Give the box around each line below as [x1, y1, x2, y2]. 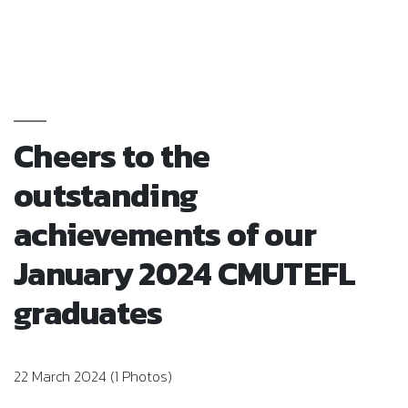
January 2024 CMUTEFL [14, 248, 356, 298]
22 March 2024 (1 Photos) [14, 364, 172, 387]
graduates [14, 287, 163, 337]
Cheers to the [14, 130, 210, 180]
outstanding [14, 169, 199, 219]
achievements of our [14, 209, 317, 259]
